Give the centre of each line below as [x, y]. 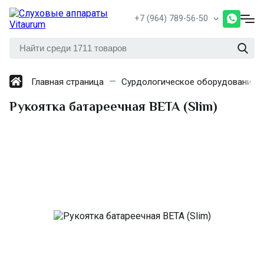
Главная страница [67, 82]
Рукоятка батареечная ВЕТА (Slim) [113, 107]
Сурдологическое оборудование [189, 82]
